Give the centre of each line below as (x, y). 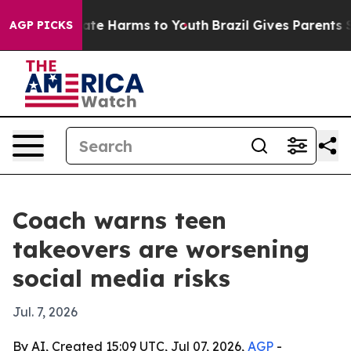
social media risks (121, 278)
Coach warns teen (119, 220)
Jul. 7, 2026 (45, 312)
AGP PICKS (41, 25)
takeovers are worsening (161, 249)
